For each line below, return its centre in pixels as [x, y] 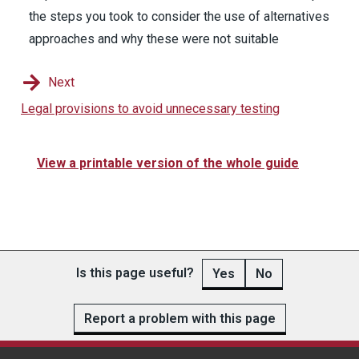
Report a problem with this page [179, 318]
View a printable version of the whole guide [168, 163]
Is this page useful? [135, 273]
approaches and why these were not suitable [154, 39]
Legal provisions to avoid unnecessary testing [150, 109]
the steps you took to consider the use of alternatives [179, 16]
